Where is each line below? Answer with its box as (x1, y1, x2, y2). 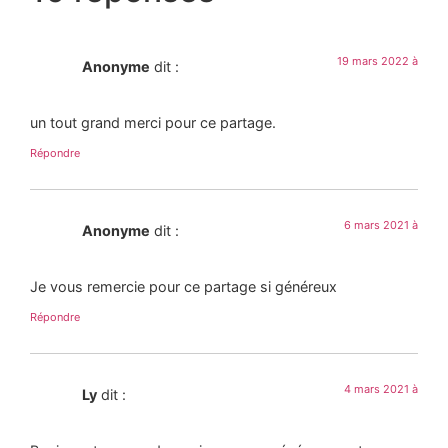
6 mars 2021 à (344, 217, 418, 232)
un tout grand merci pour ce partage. (30, 114, 276, 132)
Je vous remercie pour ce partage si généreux (30, 278, 337, 296)
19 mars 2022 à (337, 53, 418, 68)
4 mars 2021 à (344, 381, 418, 396)
